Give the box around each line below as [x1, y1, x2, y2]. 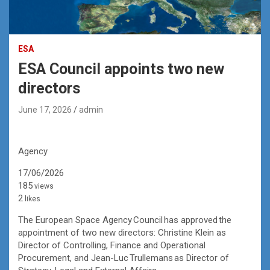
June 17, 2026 [18, 104, 72, 115]
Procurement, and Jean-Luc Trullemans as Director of [18, 252, 229, 263]
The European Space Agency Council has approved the [18, 214, 231, 225]
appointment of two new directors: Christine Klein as [18, 227, 226, 238]
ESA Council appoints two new [18, 60, 224, 78]
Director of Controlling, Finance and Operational [18, 239, 206, 251]
